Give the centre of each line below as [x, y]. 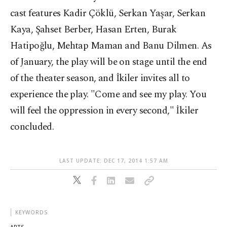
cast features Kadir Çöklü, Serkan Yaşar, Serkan [108, 13]
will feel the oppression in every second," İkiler [104, 111]
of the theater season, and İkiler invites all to [100, 78]
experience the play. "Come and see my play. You [108, 94]
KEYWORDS [31, 212]
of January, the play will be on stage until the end [109, 62]
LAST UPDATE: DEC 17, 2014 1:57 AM [113, 161]
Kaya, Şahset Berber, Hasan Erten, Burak [93, 30]
